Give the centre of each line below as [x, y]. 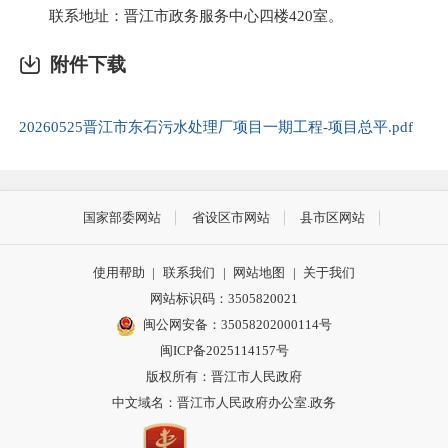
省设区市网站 [230, 217]
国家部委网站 [122, 217]
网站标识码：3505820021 [224, 298]
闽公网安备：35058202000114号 [238, 324]
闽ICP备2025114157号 [224, 350]
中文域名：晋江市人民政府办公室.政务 [224, 402]
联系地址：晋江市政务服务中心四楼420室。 [181, 15]
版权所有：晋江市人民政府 [224, 376]
